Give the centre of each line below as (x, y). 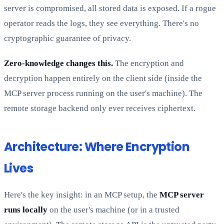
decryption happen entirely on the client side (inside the (103, 78)
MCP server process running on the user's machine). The (103, 93)
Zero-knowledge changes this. (58, 63)
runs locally (26, 210)
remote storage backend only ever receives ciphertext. (100, 108)
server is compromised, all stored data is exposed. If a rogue (110, 8)
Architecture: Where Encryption (97, 147)
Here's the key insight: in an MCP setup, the (82, 195)
